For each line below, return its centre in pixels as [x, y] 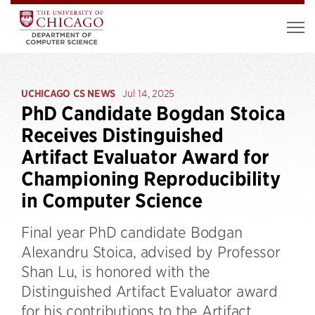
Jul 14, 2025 [148, 93]
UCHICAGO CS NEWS [68, 94]
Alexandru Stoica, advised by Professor [151, 251]
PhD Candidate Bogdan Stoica [153, 114]
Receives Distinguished [122, 135]
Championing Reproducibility [151, 179]
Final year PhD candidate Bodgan [132, 232]
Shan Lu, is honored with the [116, 271]
